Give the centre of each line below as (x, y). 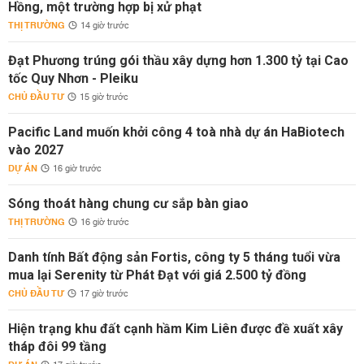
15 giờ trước (104, 97)
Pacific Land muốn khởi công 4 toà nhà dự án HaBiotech (176, 132)
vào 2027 (36, 150)
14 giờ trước (105, 26)
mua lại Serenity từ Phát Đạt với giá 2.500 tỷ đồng (157, 275)
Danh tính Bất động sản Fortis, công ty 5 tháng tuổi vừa (174, 257)
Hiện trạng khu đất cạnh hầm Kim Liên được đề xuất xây (175, 329)
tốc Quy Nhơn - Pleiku (73, 78)
